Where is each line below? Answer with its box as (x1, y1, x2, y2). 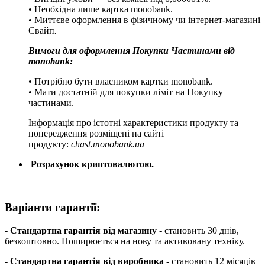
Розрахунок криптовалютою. (28, 159, 154, 170)
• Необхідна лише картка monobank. (28, 4, 173, 15)
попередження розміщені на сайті (28, 128, 164, 139)
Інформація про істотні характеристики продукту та (28, 118, 238, 128)
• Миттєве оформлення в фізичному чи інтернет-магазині (28, 15, 260, 25)
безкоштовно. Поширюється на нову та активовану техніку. (5, 235, 245, 246)
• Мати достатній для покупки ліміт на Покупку (28, 87, 223, 98)
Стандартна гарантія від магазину (10, 225, 157, 235)
